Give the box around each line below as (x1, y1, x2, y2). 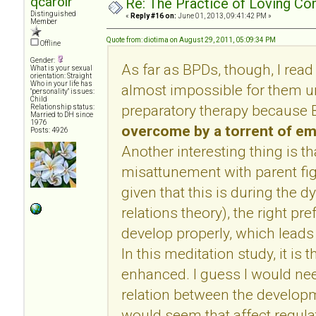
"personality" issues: (30, 87, 95, 95)
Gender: (30, 56, 56, 64)
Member (30, 17, 57, 25)
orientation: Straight (30, 71, 92, 80)
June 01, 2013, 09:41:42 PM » (176, 11, 272, 20)
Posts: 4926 (30, 126, 68, 134)
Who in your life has (30, 79, 92, 87)
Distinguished (30, 9, 76, 18)
